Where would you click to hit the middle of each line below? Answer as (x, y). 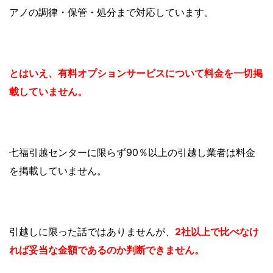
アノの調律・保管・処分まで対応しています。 (112, 12)
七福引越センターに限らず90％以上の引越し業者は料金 (132, 152)
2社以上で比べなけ (217, 231)
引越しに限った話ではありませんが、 (92, 231)
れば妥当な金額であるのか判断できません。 (107, 250)
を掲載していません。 (58, 170)
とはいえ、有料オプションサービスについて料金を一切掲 (136, 73)
